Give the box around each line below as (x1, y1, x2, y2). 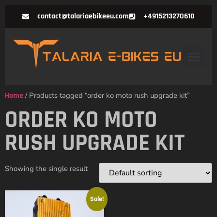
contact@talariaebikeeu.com (37, 11, 129, 21)
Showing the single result (5, 164, 88, 174)
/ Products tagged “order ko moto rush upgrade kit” (23, 91, 190, 101)
